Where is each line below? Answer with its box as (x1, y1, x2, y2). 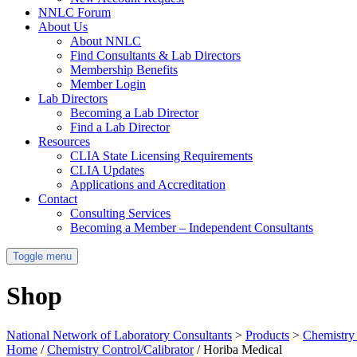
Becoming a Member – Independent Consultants (70, 220, 313, 234)
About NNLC (70, 33, 141, 48)
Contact (38, 191, 77, 206)
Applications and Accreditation (70, 177, 226, 191)
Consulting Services (70, 206, 171, 220)
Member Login (70, 76, 146, 91)
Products (245, 328, 289, 342)
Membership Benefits (70, 62, 178, 76)
